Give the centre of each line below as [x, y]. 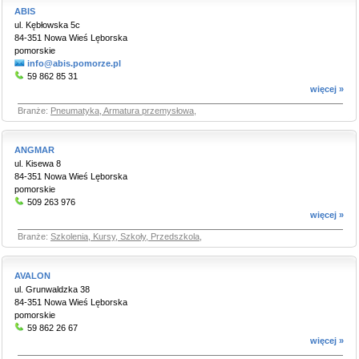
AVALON [32, 276]
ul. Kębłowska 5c [47, 25]
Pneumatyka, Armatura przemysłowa [122, 111]
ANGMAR [34, 150]
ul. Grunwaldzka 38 [52, 289]
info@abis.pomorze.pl [74, 63]
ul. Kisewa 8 [38, 163]
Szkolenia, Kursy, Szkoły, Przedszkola [125, 236]
